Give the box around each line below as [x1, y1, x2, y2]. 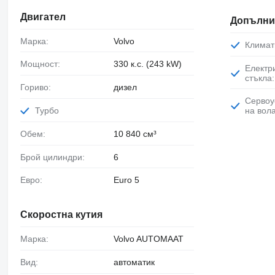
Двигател [20, 11, 66, 22]
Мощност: [27, 59, 60, 69]
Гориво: [24, 82, 51, 93]
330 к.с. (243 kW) [113, 59, 182, 69]
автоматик [113, 257, 155, 267]
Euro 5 [113, 175, 139, 185]
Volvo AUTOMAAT [113, 234, 184, 244]
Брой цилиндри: [25, 152, 85, 162]
